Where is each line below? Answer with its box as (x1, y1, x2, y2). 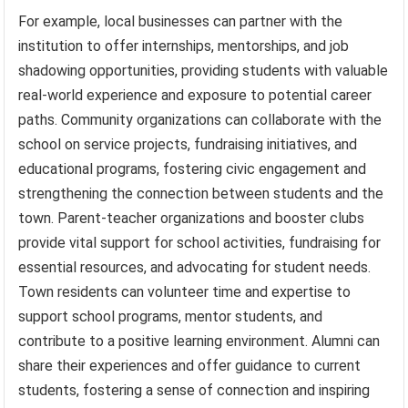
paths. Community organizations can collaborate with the (18, 111, 382, 129)
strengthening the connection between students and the (18, 185, 384, 203)
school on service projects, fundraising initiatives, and (18, 136, 358, 154)
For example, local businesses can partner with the (18, 13, 343, 31)
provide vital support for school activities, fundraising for (18, 234, 382, 252)
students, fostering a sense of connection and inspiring (18, 382, 371, 400)
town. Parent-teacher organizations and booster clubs (18, 209, 365, 228)
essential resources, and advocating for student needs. (18, 259, 372, 277)
